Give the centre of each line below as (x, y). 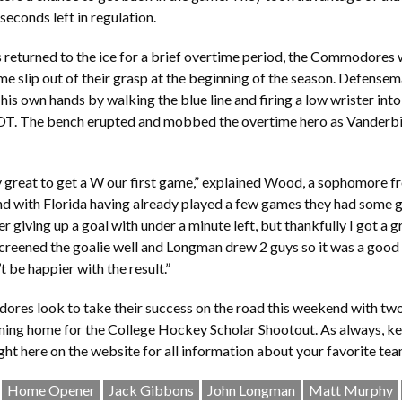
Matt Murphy (351, 390)
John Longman (251, 390)
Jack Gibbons (151, 390)
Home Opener (51, 390)
